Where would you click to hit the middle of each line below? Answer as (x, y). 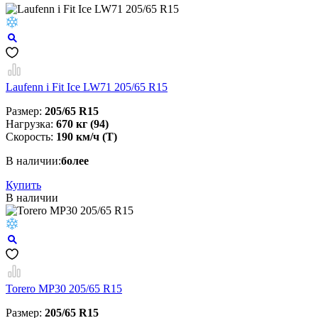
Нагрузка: (31, 124)
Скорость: (31, 137)
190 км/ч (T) (87, 137)
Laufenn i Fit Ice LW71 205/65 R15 (87, 87)
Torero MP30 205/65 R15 (64, 289)
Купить (23, 185)
